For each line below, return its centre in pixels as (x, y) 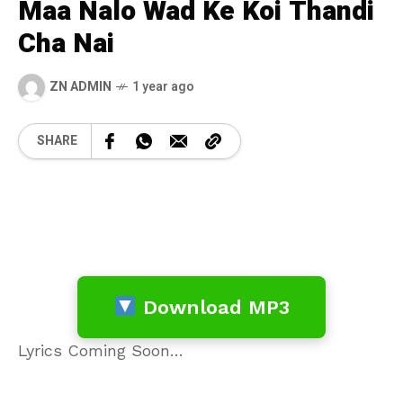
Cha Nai (66, 44)
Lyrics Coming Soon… (101, 350)
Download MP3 (213, 307)
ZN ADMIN (81, 87)
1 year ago (163, 87)
